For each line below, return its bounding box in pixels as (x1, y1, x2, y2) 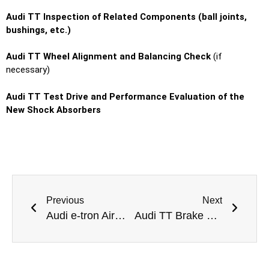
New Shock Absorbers (6, 104, 101, 115)
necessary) (6, 64, 50, 76)
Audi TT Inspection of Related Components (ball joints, (6, 11, 247, 22)
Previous (46, 195, 84, 205)
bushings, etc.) (6, 24, 71, 35)
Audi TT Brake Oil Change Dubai (206, 209, 217, 222)
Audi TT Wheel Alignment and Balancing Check (6, 51, 211, 62)
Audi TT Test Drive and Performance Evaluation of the (6, 91, 244, 102)
